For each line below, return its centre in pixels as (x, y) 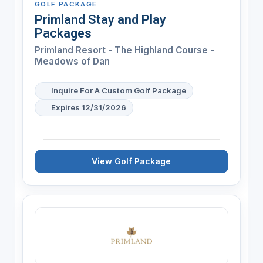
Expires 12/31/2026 (88, 107)
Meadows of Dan (72, 61)
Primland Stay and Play (100, 19)
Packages (63, 33)
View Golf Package (131, 161)
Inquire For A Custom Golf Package (118, 90)
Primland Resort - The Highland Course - (124, 50)
